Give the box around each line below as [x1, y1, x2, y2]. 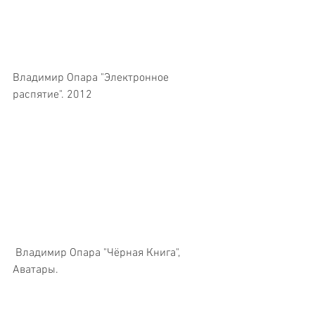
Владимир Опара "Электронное [13, 71, 172, 86]
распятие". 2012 [13, 88, 92, 103]
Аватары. [13, 263, 58, 278]
